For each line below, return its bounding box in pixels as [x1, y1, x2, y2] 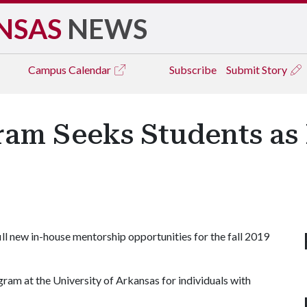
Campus [28, 63, 69, 76]
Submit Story [226, 63, 289, 76]
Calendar [69, 63, 113, 76]
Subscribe [169, 63, 217, 76]
